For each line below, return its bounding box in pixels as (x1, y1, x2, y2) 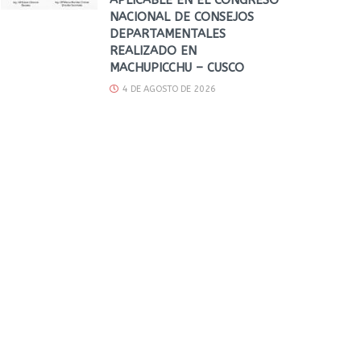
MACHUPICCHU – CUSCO (110, 60, 244, 75)
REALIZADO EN (110, 43, 197, 58)
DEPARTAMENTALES (110, 26, 226, 41)
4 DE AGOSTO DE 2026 (120, 83, 216, 94)
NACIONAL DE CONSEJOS (110, 9, 254, 24)
